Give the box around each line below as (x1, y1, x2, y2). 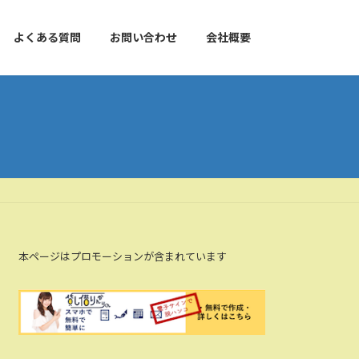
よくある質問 (14, 30, 81, 45)
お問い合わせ (110, 30, 177, 45)
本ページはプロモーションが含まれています (18, 249, 228, 263)
